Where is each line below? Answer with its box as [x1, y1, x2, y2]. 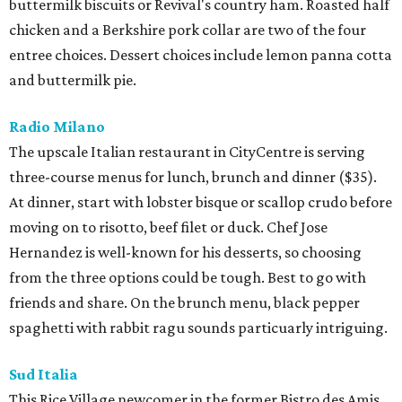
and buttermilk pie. [9, 71, 136, 90]
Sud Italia [9, 365, 78, 384]
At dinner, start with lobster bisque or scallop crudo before [9, 193, 392, 212]
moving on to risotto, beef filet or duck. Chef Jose [9, 218, 328, 237]
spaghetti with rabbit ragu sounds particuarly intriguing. [9, 319, 388, 337]
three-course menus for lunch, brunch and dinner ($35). [9, 168, 377, 187]
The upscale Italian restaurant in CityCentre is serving [9, 143, 365, 162]
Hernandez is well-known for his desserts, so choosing [9, 243, 362, 262]
